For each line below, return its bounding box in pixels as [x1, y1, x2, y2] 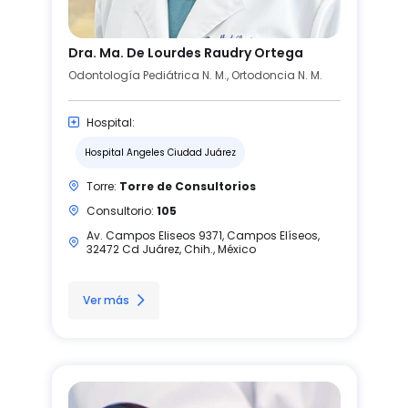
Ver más [82, 291, 129, 308]
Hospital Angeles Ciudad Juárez [84, 145, 236, 159]
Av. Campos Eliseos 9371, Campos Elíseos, [86, 227, 320, 243]
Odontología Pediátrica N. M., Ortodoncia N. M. [67, 66, 322, 83]
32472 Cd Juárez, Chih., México [86, 240, 256, 257]
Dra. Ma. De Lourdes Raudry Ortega [67, 43, 303, 62]
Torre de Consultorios [118, 178, 256, 194]
